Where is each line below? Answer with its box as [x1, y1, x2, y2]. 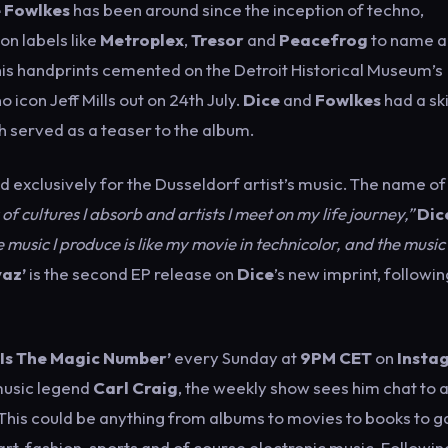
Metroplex [100, 29, 184, 50]
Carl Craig [93, 377, 178, 398]
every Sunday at [171, 347, 300, 368]
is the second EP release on [26, 263, 237, 284]
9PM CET [300, 347, 372, 368]
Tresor [191, 29, 247, 50]
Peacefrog [279, 29, 371, 50]
